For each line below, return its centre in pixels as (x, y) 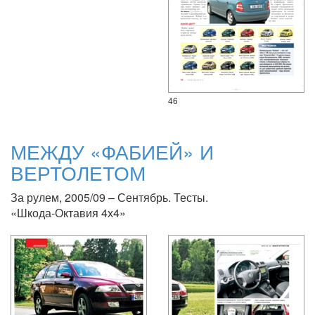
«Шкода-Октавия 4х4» (68, 212)
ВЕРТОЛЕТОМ (78, 172)
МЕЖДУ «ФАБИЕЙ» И (112, 151)
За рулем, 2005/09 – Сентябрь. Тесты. (109, 197)
